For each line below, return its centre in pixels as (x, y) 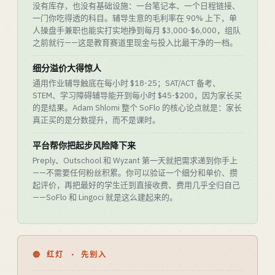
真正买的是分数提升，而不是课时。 (96, 120)
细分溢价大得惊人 (67, 68)
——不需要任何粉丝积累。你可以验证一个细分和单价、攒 (135, 173)
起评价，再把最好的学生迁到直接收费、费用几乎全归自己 (136, 185)
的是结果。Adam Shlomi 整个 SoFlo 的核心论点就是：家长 (137, 108)
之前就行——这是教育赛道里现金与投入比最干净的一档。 (135, 43)
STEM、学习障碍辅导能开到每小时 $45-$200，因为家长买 (137, 95)
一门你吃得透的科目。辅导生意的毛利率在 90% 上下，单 (135, 18)
